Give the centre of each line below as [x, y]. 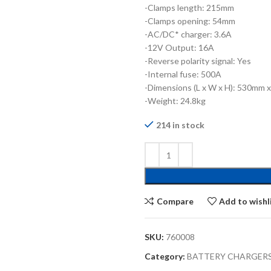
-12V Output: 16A [179, 47]
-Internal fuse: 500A [183, 74]
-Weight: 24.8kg [175, 101]
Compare [175, 201]
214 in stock [180, 125]
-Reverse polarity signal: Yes [198, 61]
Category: [165, 256]
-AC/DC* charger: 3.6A [188, 34]
